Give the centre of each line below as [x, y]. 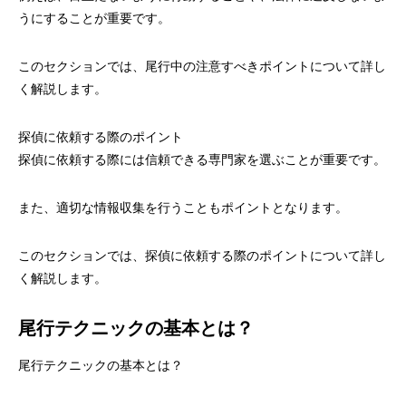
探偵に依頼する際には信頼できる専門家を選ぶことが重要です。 [202, 160]
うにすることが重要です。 [94, 19]
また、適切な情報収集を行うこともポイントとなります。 [183, 208]
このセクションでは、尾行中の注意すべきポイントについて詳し [202, 67]
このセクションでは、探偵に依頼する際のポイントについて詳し [202, 256]
